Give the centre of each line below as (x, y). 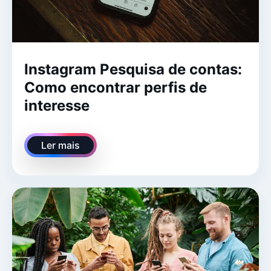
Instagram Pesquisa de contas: (133, 69)
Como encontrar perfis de (116, 87)
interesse (57, 105)
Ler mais (60, 145)
